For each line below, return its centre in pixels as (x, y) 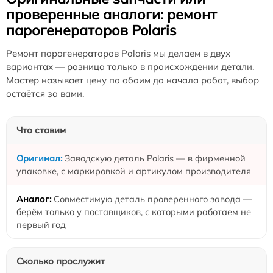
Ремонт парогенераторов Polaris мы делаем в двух (118, 53)
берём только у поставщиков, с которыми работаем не (134, 212)
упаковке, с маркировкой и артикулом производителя (134, 171)
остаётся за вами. (45, 94)
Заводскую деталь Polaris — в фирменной (155, 158)
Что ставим (41, 130)
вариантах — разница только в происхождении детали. (130, 67)
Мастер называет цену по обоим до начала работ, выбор (133, 80)
